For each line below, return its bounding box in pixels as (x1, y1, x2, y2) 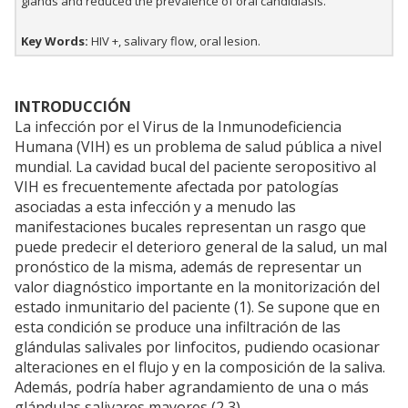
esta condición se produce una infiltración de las (15, 317, 341, 338)
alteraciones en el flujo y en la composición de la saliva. (15, 357, 385, 378)
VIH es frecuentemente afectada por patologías (15, 177, 339, 198)
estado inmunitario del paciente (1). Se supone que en (15, 297, 380, 318)
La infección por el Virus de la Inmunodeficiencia (15, 117, 342, 138)
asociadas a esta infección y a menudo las (15, 197, 296, 218)
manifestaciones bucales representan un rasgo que (15, 217, 366, 238)
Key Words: (21, 33, 88, 50)
